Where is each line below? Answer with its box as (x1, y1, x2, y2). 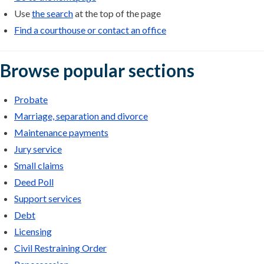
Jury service (14, 143, 62, 154)
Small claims (14, 160, 64, 171)
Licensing (14, 226, 52, 237)
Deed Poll (14, 176, 54, 187)
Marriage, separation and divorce (14, 110, 148, 121)
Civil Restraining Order (14, 242, 107, 253)
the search (32, 8, 73, 19)
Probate (14, 94, 48, 105)
